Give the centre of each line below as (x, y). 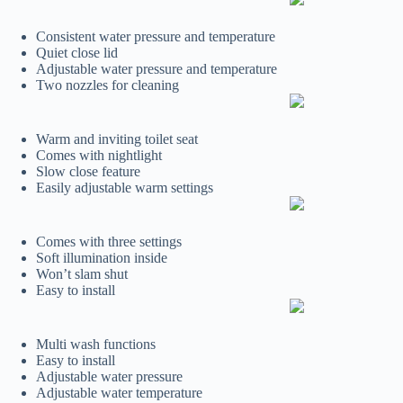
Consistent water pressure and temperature (156, 37)
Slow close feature (88, 172)
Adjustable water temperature (119, 393)
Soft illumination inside (102, 258)
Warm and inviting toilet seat (117, 139)
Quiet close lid (77, 53)
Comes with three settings (109, 242)
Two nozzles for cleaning (107, 85)
